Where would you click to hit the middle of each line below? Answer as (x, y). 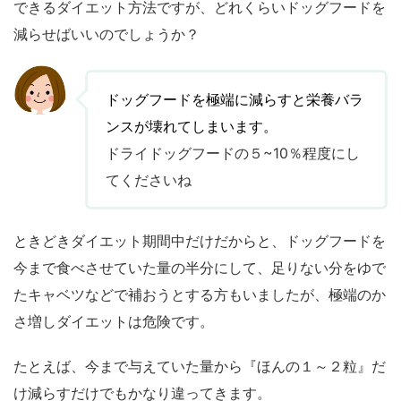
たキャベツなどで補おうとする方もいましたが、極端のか (200, 295)
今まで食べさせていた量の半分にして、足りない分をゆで (200, 268)
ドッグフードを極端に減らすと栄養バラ (235, 100)
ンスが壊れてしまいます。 (192, 127)
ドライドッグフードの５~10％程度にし (233, 154)
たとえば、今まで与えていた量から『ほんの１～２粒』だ (200, 367)
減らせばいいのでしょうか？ (107, 34)
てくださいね (149, 180)
